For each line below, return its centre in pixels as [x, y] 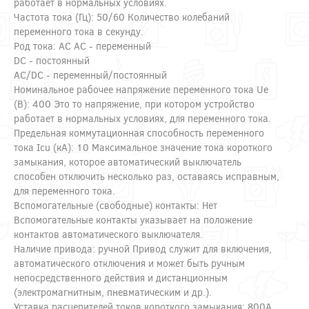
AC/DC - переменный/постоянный [90, 74]
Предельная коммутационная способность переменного [139, 132]
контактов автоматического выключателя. [108, 234]
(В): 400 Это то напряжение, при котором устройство [134, 103]
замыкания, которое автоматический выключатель [128, 161]
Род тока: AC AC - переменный [82, 46]
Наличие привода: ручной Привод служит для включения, [143, 248]
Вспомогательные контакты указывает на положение [133, 219]
